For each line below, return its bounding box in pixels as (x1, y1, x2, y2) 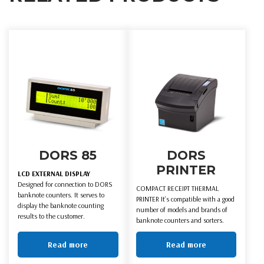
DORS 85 (39, 148, 97, 163)
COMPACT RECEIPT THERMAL (136, 184, 219, 193)
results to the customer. (18, 212, 85, 221)
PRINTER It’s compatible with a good (136, 194, 235, 204)
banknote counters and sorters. (136, 216, 224, 225)
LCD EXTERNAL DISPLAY (18, 169, 90, 179)
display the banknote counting (18, 201, 104, 210)
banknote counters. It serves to (18, 190, 104, 200)
